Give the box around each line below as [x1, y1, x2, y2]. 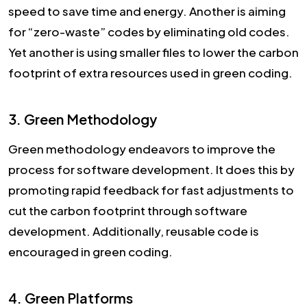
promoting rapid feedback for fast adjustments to [8, 182, 294, 197]
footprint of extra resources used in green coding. [8, 64, 295, 80]
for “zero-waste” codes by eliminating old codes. [8, 23, 290, 39]
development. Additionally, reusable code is [8, 223, 259, 238]
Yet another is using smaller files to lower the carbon [8, 44, 299, 60]
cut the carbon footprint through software [8, 202, 247, 218]
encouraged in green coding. [8, 243, 175, 259]
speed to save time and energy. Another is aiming [8, 3, 286, 19]
